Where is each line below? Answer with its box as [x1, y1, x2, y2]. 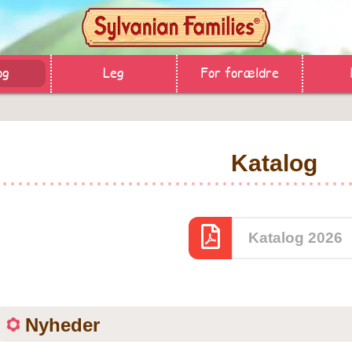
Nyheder [25, 314, 100, 335]
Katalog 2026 [248, 229, 343, 246]
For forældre [200, 63, 279, 81]
